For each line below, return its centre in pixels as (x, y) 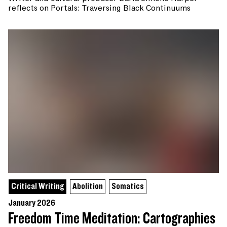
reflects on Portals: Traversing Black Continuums (99, 8)
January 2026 (32, 203)
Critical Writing (37, 186)
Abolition (88, 186)
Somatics (128, 186)
